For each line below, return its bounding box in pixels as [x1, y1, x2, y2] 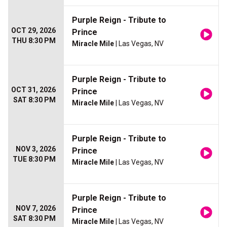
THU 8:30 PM [12, 36, 56, 45]
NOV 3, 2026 [16, 145, 56, 154]
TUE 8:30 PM [13, 155, 56, 164]
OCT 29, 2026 [11, 26, 56, 35]
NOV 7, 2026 [16, 204, 56, 213]
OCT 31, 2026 [11, 86, 56, 94]
